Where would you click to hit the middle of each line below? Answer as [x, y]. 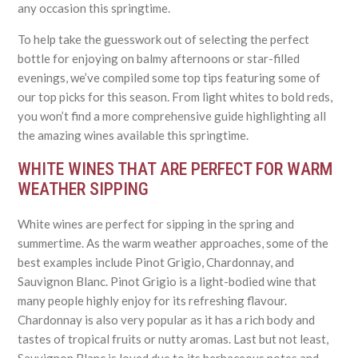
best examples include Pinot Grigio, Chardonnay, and [156, 262]
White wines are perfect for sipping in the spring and [156, 223]
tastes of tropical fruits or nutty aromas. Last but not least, [173, 338]
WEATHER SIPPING [84, 189]
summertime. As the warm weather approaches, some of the [173, 243]
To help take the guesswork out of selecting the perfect [164, 40]
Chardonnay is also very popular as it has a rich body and [167, 319]
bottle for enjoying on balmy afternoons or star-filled [159, 59]
